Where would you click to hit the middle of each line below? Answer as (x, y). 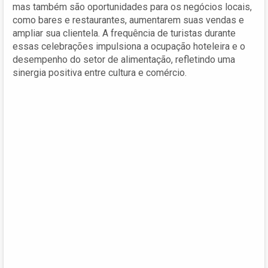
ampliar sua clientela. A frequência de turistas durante (124, 33)
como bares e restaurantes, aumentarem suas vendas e (128, 20)
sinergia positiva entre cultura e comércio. (100, 72)
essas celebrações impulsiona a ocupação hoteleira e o (129, 46)
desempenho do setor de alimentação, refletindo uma (124, 59)
